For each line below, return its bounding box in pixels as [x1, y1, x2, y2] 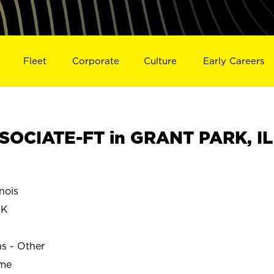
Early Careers [203, 55, 265, 66]
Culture [144, 55, 177, 66]
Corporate [72, 55, 119, 66]
